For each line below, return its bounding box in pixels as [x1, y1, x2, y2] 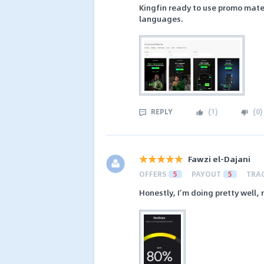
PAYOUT [192, 169, 221, 180]
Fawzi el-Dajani [188, 153, 250, 166]
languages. [139, 12, 183, 25]
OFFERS [139, 169, 166, 180]
